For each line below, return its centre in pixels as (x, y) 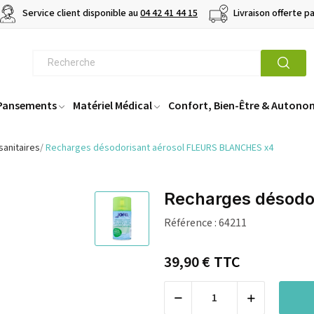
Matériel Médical (112, 105)
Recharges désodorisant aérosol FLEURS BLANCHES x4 (159, 148)
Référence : (190, 223)
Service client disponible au (80, 14)
